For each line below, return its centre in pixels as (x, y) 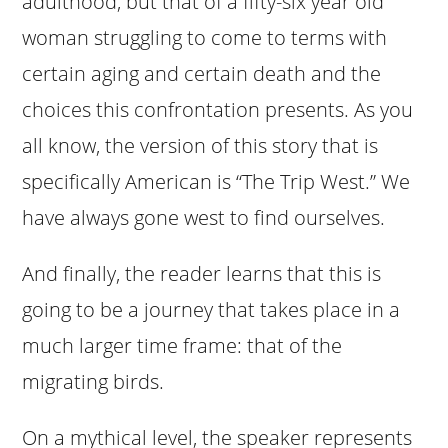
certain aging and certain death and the (202, 73)
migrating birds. (93, 381)
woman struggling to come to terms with (205, 37)
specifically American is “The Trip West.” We (216, 181)
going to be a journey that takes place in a (211, 309)
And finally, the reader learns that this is (202, 273)
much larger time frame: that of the (182, 345)
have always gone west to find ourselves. (204, 217)
